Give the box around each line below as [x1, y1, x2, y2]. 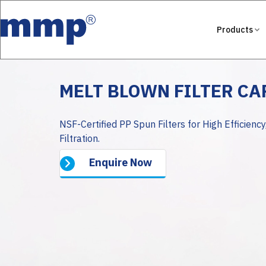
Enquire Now [89, 155, 152, 169]
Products [217, 24, 254, 35]
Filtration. [59, 132, 100, 144]
